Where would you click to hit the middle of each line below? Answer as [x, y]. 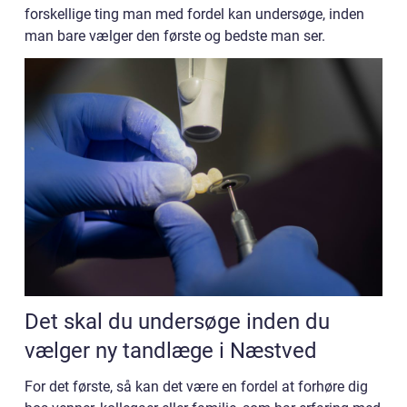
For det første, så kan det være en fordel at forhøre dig [196, 386]
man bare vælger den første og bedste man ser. [177, 36]
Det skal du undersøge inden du [177, 321]
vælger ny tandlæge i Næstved [171, 350]
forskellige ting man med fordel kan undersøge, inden [194, 15]
